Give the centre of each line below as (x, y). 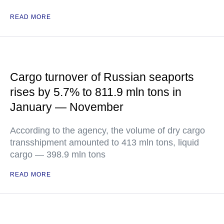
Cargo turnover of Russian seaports (102, 77)
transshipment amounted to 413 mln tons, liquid (104, 142)
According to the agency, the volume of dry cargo (107, 130)
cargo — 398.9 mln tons (58, 154)
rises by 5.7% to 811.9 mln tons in (96, 92)
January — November (67, 107)
